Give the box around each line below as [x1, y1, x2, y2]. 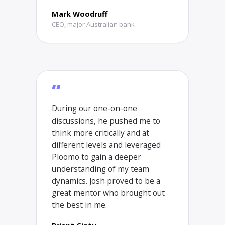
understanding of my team [52, 163, 149, 174]
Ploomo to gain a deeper [52, 151, 141, 162]
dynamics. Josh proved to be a [52, 175, 160, 186]
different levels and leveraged [52, 139, 161, 150]
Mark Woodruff [52, 9, 107, 19]
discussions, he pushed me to [52, 115, 160, 126]
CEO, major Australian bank [52, 20, 135, 29]
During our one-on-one [52, 103, 137, 114]
